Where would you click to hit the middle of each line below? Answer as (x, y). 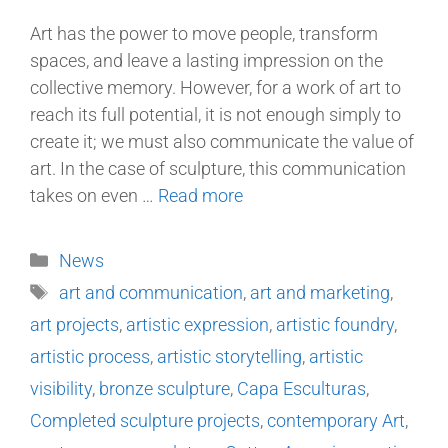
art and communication (150, 293)
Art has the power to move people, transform (204, 34)
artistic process (90, 357)
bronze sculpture (164, 389)
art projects (74, 325)
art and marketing (319, 293)
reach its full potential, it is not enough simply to (215, 115)
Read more (200, 196)
